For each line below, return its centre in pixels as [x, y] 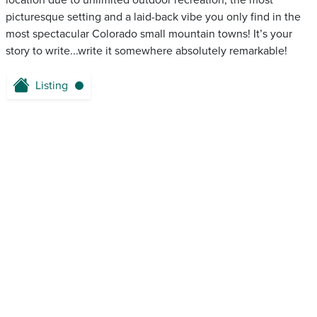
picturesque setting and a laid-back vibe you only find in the [153, 17]
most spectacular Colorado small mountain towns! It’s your [149, 34]
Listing [52, 86]
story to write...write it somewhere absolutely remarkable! [146, 51]
